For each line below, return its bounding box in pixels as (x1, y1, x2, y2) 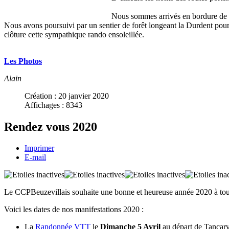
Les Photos (4, 56, 42, 65)
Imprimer (25, 144, 54, 153)
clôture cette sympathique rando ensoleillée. (4, 30, 144, 39)
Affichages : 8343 (25, 100, 82, 109)
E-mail (25, 153, 46, 162)
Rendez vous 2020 (4, 120, 97, 133)
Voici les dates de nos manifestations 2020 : (4, 205, 144, 214)
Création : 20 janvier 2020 (25, 91, 109, 100)
